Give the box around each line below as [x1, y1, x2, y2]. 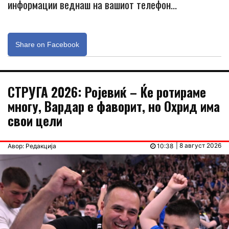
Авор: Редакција [8, 142, 56, 150]
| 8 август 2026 [176, 141, 221, 149]
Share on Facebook [15, 40, 79, 49]
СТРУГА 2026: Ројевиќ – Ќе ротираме [8, 82, 206, 101]
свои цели [8, 110, 62, 130]
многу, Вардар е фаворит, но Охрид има [8, 96, 220, 116]
